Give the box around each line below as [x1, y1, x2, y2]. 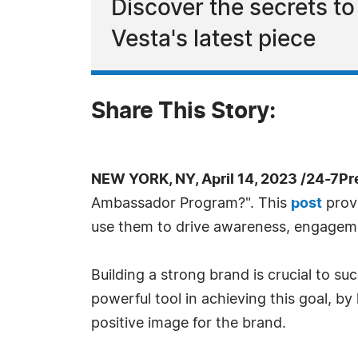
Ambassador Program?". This [91, 197, 291, 211]
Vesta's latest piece [111, 29, 316, 51]
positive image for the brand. [91, 316, 286, 331]
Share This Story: [91, 101, 276, 123]
